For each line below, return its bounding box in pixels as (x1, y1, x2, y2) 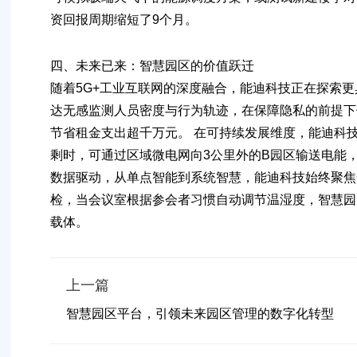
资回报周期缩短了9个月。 (50, 13, 198, 26)
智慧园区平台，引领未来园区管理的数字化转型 (66, 307, 335, 320)
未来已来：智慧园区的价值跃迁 (76, 59, 255, 73)
